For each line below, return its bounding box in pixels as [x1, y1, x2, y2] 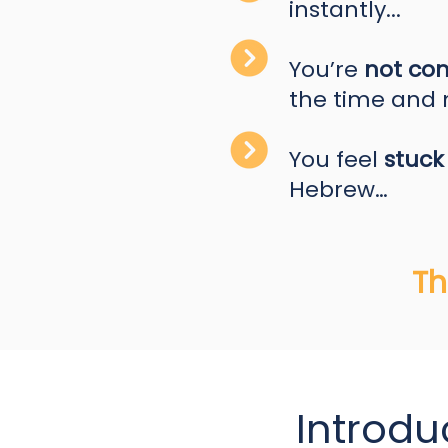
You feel [289, 144, 384, 175]
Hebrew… [289, 174, 388, 205]
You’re [289, 54, 364, 85]
